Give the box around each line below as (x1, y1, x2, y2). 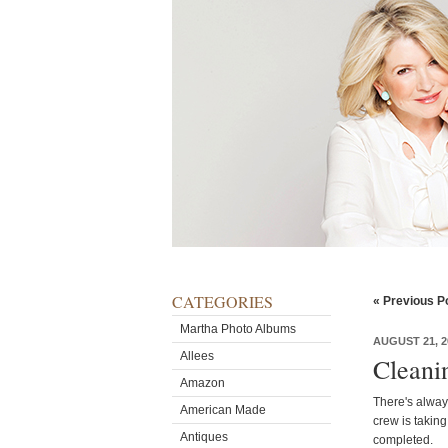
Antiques (180, 430, 228, 444)
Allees (180, 349, 214, 363)
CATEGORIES (172, 291, 273, 312)
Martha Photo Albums (180, 322, 296, 336)
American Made (180, 403, 266, 417)
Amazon (180, 376, 225, 390)
